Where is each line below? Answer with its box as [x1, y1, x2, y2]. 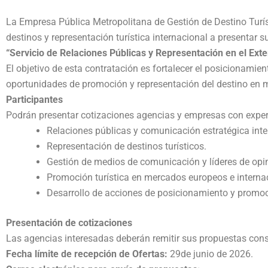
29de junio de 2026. [167, 248, 253, 260]
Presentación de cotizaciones [6, 217, 132, 229]
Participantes [6, 94, 63, 105]
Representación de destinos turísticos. [47, 141, 206, 152]
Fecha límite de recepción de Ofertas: [6, 248, 167, 260]
